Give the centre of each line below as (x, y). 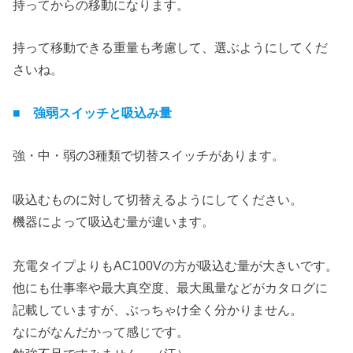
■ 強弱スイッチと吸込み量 (93, 112)
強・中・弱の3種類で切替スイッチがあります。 (149, 156)
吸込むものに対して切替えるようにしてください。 (158, 200)
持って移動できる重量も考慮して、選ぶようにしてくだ (171, 48)
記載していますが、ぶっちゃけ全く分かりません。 (158, 310)
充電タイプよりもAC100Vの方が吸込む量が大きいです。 (176, 266)
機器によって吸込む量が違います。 (114, 222)
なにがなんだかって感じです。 (101, 332)
